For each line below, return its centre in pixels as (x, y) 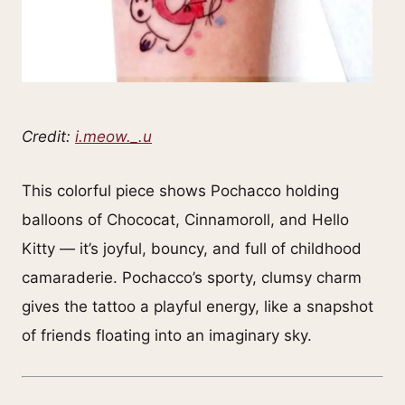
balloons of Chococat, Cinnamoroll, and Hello (185, 220)
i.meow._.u (113, 137)
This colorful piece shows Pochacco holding (180, 191)
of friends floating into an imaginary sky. (167, 336)
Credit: (48, 137)
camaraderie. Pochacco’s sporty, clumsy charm (192, 278)
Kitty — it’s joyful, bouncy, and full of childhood (192, 249)
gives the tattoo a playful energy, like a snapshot (198, 307)
